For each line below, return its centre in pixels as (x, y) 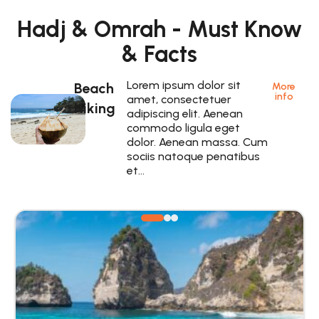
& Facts (159, 54)
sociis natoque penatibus (193, 156)
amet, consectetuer (179, 99)
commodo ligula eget (183, 127)
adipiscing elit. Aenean (184, 113)
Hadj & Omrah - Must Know (159, 29)
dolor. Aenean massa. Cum (197, 142)
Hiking (95, 108)
